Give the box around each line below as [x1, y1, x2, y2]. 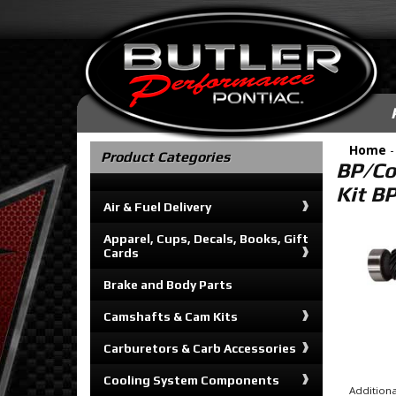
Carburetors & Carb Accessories [103, 341, 296, 355]
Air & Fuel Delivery [103, 200, 211, 214]
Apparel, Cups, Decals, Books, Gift [103, 232, 308, 246]
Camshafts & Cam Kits [103, 309, 238, 324]
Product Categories [101, 148, 230, 165]
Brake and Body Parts [103, 278, 232, 292]
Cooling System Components [103, 373, 279, 387]
